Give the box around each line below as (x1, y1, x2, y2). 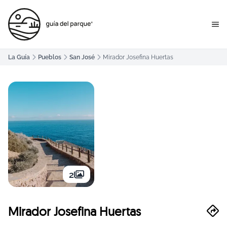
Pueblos (38, 54, 61, 61)
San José (69, 54, 95, 61)
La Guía (8, 54, 30, 61)
